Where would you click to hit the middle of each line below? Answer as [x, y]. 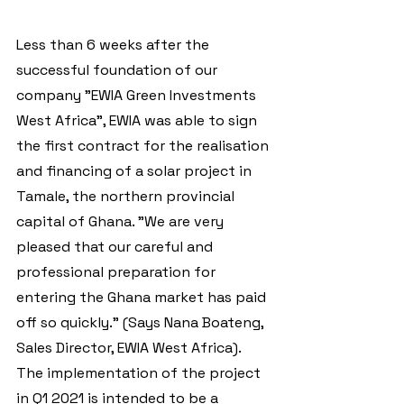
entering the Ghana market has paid [143, 298]
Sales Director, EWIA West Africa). [130, 348]
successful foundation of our [119, 70]
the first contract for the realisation [144, 146]
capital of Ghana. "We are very [122, 222]
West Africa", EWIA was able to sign [138, 121]
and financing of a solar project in [136, 171]
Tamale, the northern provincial [127, 197]
